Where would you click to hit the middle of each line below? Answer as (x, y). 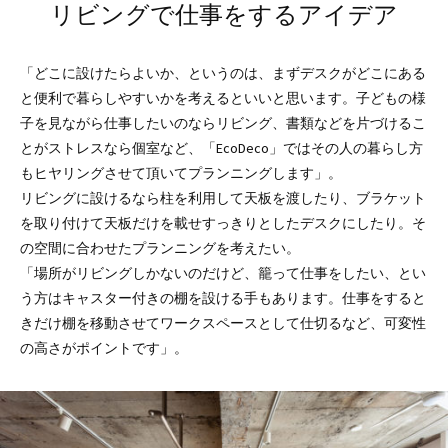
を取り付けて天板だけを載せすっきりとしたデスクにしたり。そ (223, 222)
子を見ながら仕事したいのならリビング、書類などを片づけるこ (223, 122)
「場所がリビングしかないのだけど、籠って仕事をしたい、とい (223, 272)
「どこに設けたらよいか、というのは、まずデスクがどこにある (223, 72)
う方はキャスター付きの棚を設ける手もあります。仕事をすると (223, 297)
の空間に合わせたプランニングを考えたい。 (160, 247)
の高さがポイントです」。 (104, 347)
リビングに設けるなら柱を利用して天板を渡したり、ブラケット (223, 197)
